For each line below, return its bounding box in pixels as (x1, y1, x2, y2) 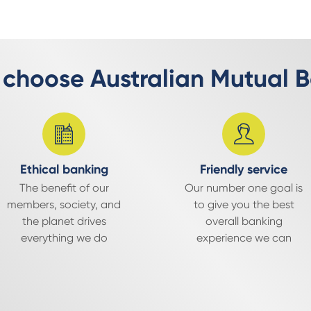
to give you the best (193, 198, 294, 211)
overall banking (205, 215, 283, 228)
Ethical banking (19, 162, 108, 177)
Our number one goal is (185, 181, 303, 194)
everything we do (20, 231, 108, 244)
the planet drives (22, 215, 106, 228)
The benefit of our (19, 181, 109, 194)
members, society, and (7, 198, 121, 211)
